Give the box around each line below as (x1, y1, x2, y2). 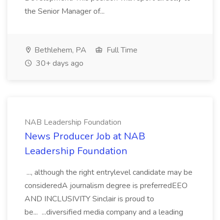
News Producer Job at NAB (25, 130, 145, 143)
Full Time (105, 45, 137, 55)
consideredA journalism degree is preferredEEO (25, 180, 188, 191)
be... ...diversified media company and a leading (25, 207, 183, 218)
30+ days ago (34, 58, 83, 69)
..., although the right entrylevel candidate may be (25, 167, 192, 178)
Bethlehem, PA (32, 45, 86, 55)
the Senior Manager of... (25, 6, 107, 17)
